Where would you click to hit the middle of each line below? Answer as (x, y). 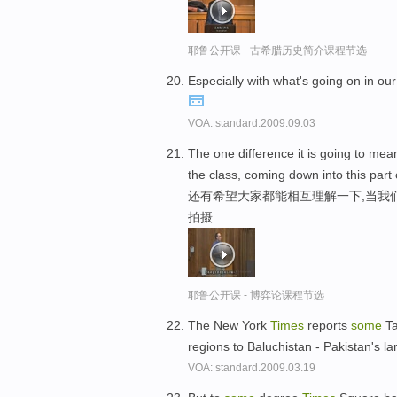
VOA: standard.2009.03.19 (252, 367)
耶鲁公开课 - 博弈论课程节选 (256, 295)
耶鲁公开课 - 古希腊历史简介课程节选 (277, 51)
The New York (229, 325)
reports (327, 325)
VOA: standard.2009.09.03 (252, 124)
